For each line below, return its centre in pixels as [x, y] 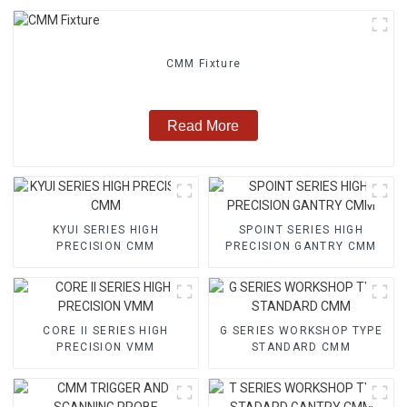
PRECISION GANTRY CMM [301, 246]
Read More [203, 125]
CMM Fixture [203, 64]
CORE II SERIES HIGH [106, 330]
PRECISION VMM [106, 347]
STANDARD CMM [301, 347]
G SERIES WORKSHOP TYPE [301, 330]
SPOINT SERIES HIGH [301, 229]
